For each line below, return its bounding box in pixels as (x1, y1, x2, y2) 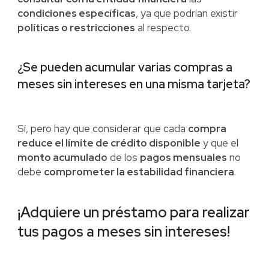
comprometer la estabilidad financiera (43, 165, 234, 179)
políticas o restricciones (17, 21, 135, 35)
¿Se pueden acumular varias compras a (17, 59, 232, 76)
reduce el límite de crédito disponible (17, 136, 201, 150)
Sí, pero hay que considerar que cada (17, 122, 188, 136)
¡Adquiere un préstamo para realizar (17, 203, 250, 222)
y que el (200, 136, 238, 150)
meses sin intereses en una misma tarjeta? (17, 76, 250, 92)
